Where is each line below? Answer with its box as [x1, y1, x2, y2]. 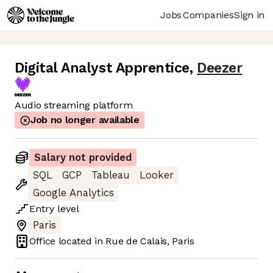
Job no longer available [30, 114, 140, 126]
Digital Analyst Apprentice [15, 60, 190, 77]
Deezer [197, 60, 243, 77]
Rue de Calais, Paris [105, 235, 194, 247]
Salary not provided [34, 152, 132, 164]
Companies [183, 9, 234, 21]
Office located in [29, 235, 106, 247]
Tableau [91, 169, 130, 182]
